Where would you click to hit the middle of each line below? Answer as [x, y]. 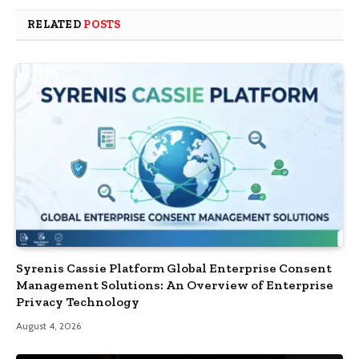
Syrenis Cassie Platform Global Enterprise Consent [174, 268]
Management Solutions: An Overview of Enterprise [175, 285]
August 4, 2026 [48, 326]
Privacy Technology [78, 302]
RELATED [56, 24]
